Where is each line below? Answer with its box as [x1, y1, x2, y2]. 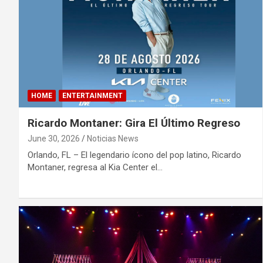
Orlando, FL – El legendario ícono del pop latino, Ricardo [28, 150, 241, 161]
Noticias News [87, 134, 139, 144]
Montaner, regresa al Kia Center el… [28, 162, 163, 173]
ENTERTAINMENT [62, 92, 123, 100]
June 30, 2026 [28, 134, 80, 144]
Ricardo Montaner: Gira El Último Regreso [28, 116, 240, 130]
